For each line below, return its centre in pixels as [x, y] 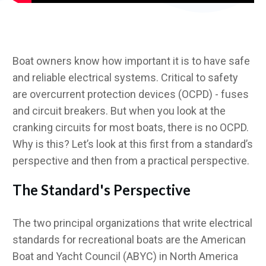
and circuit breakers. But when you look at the [119, 110]
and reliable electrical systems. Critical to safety [125, 77]
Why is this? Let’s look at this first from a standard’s [133, 144]
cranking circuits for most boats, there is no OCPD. [131, 127]
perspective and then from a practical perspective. [131, 160]
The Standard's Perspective [102, 189]
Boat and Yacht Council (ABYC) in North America [125, 256]
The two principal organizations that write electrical [132, 223]
